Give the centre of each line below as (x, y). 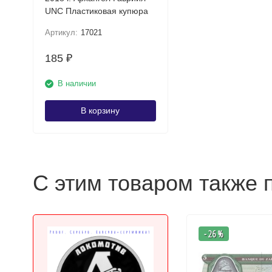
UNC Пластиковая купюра (107, 11)
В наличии (76, 83)
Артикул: (61, 32)
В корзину (100, 110)
